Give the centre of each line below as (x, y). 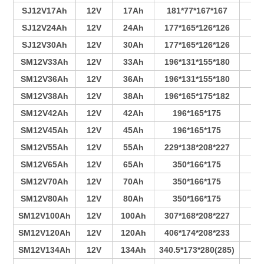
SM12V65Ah (45, 164)
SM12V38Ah (45, 96)
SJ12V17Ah (45, 11)
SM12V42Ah (45, 113)
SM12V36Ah (45, 79)
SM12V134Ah (45, 250)
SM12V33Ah (45, 62)
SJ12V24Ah (45, 28)
